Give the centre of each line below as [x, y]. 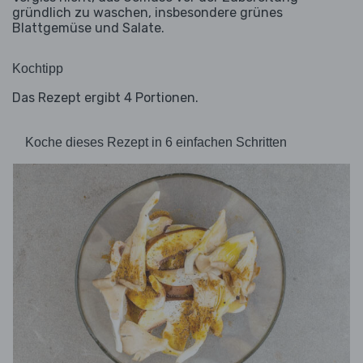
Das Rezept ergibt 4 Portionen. [105, 98]
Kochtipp [38, 69]
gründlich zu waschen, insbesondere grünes [147, 13]
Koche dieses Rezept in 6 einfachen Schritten [156, 143]
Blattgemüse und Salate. [88, 28]
